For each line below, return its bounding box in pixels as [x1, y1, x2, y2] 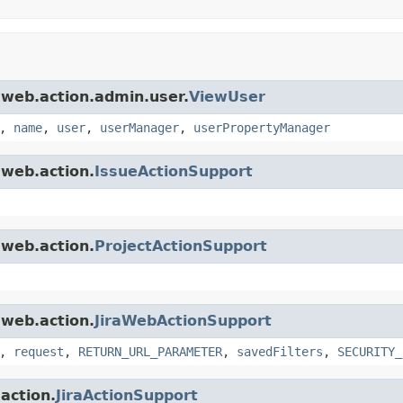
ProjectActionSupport [94, 237, 267, 255]
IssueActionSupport [94, 162, 253, 180]
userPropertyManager [193, 120, 330, 135]
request [13, 344, 64, 359]
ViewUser [189, 87, 265, 105]
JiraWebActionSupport [94, 311, 272, 329]
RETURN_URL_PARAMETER [78, 344, 222, 359]
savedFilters [237, 344, 323, 359]
